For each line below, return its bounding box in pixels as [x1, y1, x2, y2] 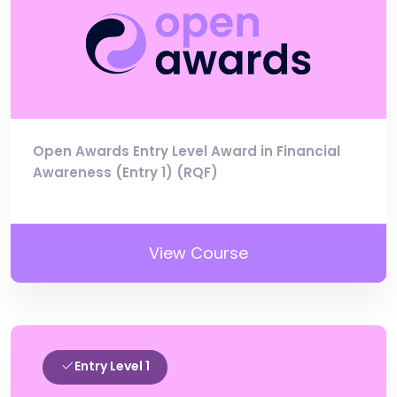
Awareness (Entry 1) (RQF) [33, 162, 218, 182]
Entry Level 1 [74, 356, 150, 375]
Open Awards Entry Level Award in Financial [33, 141, 340, 160]
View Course [149, 241, 248, 264]
